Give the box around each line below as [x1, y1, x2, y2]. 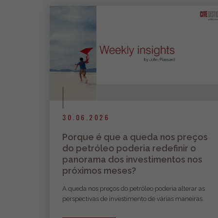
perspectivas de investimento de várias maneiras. [62, 195, 204, 202]
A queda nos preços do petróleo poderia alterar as [62, 184, 205, 192]
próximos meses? [62, 165, 136, 176]
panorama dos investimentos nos [62, 154, 202, 164]
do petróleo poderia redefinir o [62, 143, 196, 153]
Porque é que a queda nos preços [62, 131, 208, 142]
